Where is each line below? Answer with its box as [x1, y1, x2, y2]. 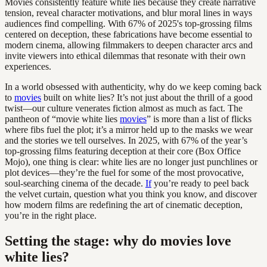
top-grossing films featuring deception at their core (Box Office [5, 145, 241, 156]
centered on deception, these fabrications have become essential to [5, 29, 252, 39]
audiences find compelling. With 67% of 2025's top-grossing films [5, 18, 252, 29]
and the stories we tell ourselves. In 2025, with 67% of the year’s [5, 135, 247, 145]
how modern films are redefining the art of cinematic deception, [5, 199, 243, 210]
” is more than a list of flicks [147, 113, 252, 124]
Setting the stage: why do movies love [5, 232, 231, 249]
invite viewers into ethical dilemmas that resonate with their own [5, 50, 246, 61]
